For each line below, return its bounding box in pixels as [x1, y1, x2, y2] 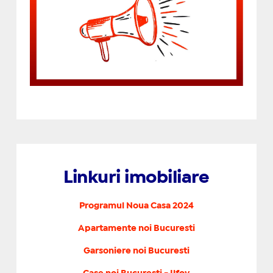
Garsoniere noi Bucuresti [83, 247, 190, 255]
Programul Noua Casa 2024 [79, 202, 194, 210]
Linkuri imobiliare [63, 171, 210, 186]
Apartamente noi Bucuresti [77, 225, 195, 233]
